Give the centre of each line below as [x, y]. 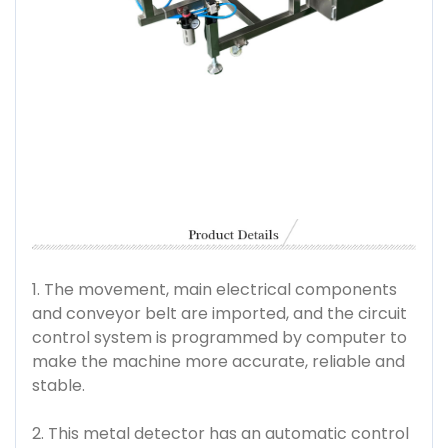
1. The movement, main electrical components [214, 289]
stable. [58, 385]
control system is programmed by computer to [219, 337]
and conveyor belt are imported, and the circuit [219, 313]
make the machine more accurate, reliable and [218, 361]
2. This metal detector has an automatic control [220, 433]
